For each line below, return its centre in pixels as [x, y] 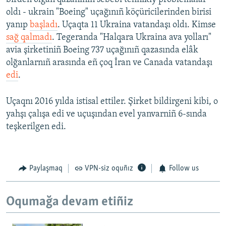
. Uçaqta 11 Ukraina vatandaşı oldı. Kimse [137, 25]
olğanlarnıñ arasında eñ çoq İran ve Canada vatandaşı [109, 63]
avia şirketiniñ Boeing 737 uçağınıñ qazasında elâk [102, 50]
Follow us [184, 169]
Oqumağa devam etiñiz [70, 202]
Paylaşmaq [46, 169]
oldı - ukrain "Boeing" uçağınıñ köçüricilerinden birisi [109, 13]
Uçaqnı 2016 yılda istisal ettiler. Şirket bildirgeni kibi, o [112, 102]
